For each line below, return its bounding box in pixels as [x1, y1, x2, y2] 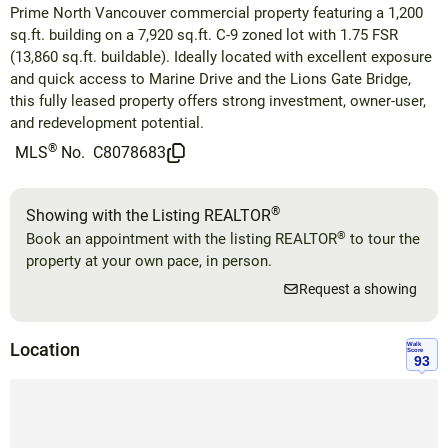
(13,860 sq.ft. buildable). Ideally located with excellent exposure [10, 48, 432, 67]
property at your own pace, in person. [26, 252, 272, 271]
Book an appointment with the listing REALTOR [26, 230, 337, 249]
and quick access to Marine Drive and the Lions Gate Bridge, [10, 70, 411, 89]
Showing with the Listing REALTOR [26, 206, 271, 226]
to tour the [346, 230, 420, 249]
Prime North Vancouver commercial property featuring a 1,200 [10, 4, 423, 23]
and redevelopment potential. [10, 114, 204, 133]
